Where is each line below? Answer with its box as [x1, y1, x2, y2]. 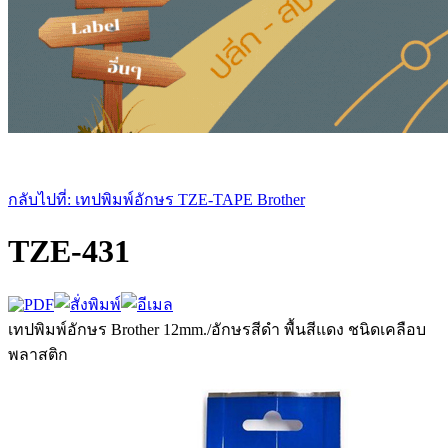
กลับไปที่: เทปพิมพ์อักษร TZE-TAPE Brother [8, 191, 305, 208]
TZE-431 [8, 233, 130, 270]
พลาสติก [8, 345, 68, 363]
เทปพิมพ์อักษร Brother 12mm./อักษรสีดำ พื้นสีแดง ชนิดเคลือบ [8, 320, 426, 338]
